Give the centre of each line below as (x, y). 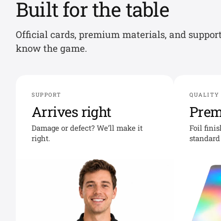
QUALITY (204, 94)
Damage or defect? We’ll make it (87, 128)
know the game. (52, 48)
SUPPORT (47, 94)
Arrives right (72, 112)
